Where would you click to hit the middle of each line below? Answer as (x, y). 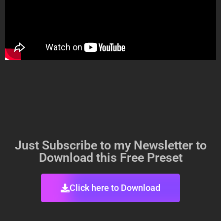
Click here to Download (115, 188)
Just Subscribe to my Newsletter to (110, 146)
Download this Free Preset (110, 158)
